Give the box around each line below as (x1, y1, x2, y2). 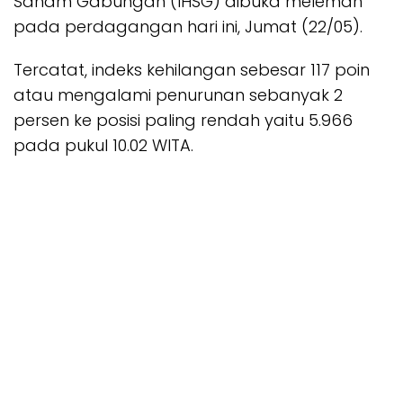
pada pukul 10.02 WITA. (13, 134, 193, 157)
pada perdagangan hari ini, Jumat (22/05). (13, 15, 363, 39)
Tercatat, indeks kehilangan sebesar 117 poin (13, 58, 370, 82)
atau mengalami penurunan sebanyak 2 (13, 84, 343, 107)
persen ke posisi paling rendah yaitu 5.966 (13, 109, 353, 132)
